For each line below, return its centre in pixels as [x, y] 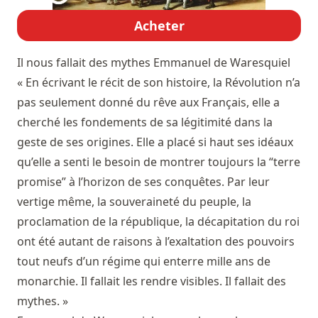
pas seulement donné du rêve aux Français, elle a [148, 103]
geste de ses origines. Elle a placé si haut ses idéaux [155, 142]
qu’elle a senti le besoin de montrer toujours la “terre [159, 162]
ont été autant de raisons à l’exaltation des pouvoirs [156, 242]
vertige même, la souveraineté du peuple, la [134, 202]
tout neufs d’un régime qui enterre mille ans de [144, 262]
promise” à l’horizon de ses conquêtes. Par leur [143, 182]
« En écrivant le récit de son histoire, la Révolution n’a [159, 83]
